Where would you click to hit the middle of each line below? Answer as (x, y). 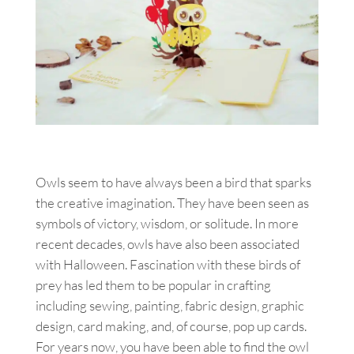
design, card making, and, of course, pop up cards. (171, 326)
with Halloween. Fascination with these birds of (168, 264)
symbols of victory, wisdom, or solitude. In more (167, 223)
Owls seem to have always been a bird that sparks (173, 182)
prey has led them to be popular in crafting (153, 284)
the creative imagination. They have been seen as (172, 202)
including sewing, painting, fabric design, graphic (170, 305)
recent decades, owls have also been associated (168, 243)
